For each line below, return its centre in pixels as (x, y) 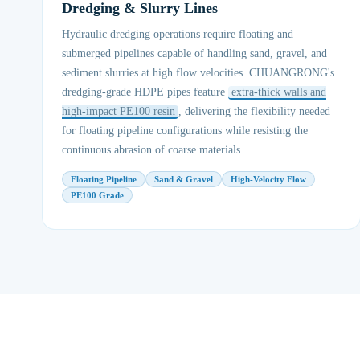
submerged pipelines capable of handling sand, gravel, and (194, 53)
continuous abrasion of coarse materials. (153, 150)
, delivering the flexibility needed (254, 111)
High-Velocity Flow (268, 179)
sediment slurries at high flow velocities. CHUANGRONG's (198, 73)
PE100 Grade (97, 195)
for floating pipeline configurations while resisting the (185, 131)
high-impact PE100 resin (119, 111)
